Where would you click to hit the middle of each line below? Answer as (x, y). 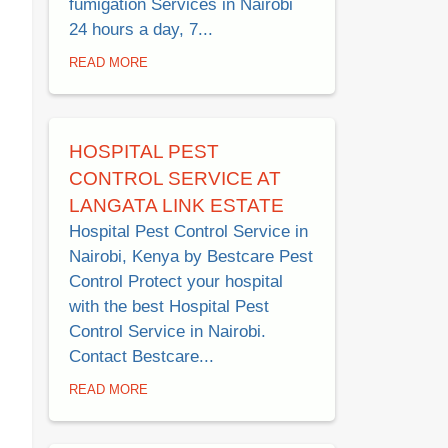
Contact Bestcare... (141, 356)
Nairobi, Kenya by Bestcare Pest (191, 256)
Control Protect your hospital (176, 281)
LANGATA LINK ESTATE (176, 205)
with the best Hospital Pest (169, 306)
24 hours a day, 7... (141, 30)
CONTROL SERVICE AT (175, 178)
